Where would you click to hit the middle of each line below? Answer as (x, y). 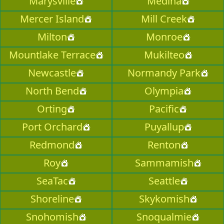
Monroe (164, 37)
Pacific (164, 109)
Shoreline (52, 199)
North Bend (52, 91)
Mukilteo (164, 55)
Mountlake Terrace (52, 55)
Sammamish (164, 163)
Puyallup (164, 127)
